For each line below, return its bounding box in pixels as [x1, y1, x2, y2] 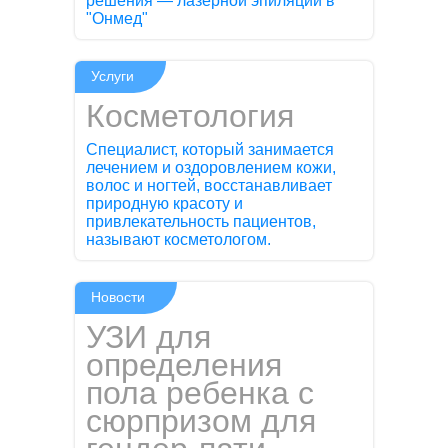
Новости [91, 288, 146, 305]
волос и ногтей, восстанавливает [86, 176, 333, 194]
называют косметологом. [86, 230, 272, 248]
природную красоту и [86, 194, 244, 212]
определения [86, 346, 283, 383]
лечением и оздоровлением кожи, [86, 158, 337, 176]
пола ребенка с [86, 374, 315, 411]
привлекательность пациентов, [86, 212, 317, 230]
